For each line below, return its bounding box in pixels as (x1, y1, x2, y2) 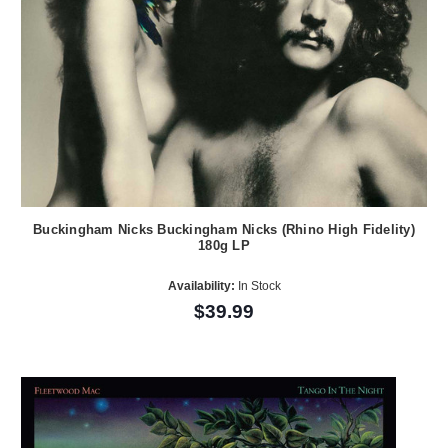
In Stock (234, 278, 281, 293)
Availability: (167, 278, 235, 293)
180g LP (198, 238, 250, 254)
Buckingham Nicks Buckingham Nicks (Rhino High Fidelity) (33, 222, 415, 238)
